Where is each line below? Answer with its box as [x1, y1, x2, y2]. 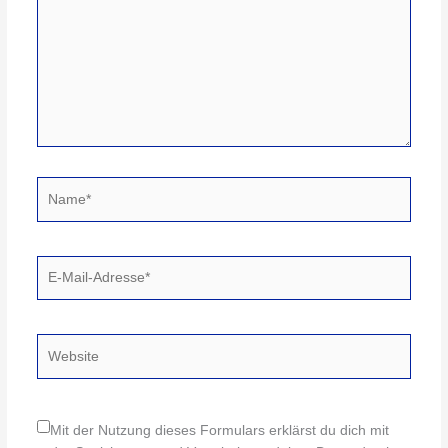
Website [35, 336, 87, 352]
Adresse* [35, 301, 93, 317]
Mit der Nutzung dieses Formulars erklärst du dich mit [49, 422, 389, 438]
